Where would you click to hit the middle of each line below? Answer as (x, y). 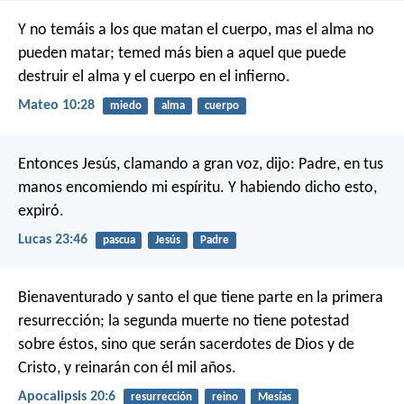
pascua (119, 240)
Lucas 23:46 (53, 239)
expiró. (41, 211)
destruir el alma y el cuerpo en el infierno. (154, 78)
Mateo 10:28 (56, 106)
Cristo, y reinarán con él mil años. (127, 369)
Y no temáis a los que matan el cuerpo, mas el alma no (196, 31)
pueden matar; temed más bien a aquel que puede (182, 54)
